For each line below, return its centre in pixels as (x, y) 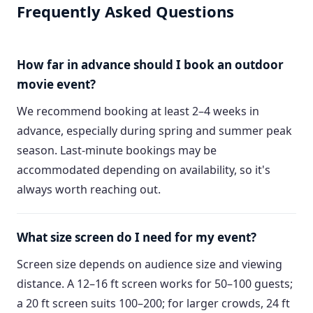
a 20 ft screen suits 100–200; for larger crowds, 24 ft (153, 303)
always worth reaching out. (89, 189)
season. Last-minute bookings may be (117, 150)
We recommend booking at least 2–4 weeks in (138, 111)
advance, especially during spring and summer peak (154, 131)
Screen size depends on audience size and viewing (150, 264)
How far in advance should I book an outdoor (150, 65)
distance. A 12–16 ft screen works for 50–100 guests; (155, 284)
